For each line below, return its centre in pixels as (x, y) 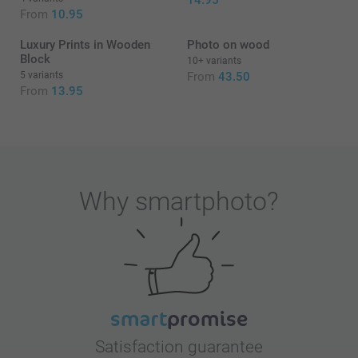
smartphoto (201, 202)
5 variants (42, 76)
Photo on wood (228, 45)
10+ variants (214, 61)
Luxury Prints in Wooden (85, 45)
